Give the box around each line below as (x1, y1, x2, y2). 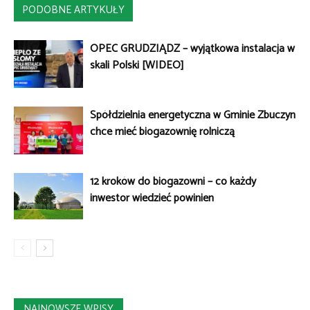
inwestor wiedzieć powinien (90, 189, 214, 208)
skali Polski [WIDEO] (90, 56, 184, 75)
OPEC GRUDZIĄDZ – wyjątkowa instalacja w (90, 39, 295, 59)
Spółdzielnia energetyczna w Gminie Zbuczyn (90, 106, 295, 125)
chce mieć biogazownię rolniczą (90, 122, 235, 142)
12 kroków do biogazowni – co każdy (90, 172, 256, 192)
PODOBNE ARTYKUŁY (22, 1, 125, 19)
